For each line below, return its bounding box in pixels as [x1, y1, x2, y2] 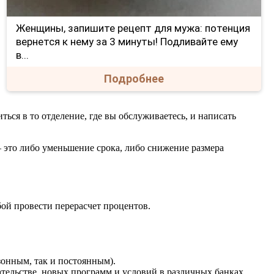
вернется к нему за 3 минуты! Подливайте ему [15, 35, 238, 48]
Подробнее [103, 72, 164, 85]
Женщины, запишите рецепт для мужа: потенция [15, 21, 250, 34]
